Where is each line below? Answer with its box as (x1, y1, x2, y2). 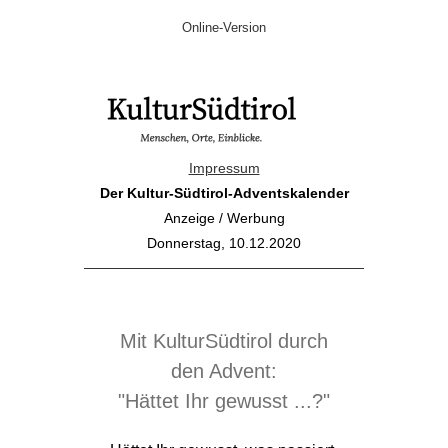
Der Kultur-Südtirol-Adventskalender (99, 185, 349, 201)
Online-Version (182, 20, 266, 35)
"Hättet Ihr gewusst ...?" (118, 390, 330, 412)
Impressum (188, 160, 260, 176)
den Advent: (171, 360, 277, 382)
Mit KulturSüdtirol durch (120, 330, 328, 352)
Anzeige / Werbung (163, 210, 285, 226)
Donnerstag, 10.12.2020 (147, 235, 301, 251)
